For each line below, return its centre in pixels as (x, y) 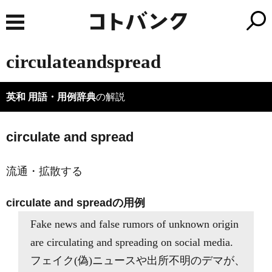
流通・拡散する (44, 171)
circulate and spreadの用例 (76, 203)
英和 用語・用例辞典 (51, 97)
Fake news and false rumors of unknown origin (134, 224)
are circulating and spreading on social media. (132, 242)
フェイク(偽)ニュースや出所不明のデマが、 (138, 260)
